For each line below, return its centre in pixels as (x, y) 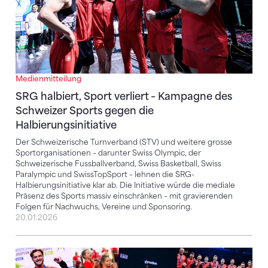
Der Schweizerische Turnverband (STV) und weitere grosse (124, 142)
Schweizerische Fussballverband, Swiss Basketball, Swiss (118, 164)
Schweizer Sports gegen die (85, 111)
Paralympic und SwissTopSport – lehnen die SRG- (105, 175)
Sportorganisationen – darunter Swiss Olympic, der (108, 153)
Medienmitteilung (48, 79)
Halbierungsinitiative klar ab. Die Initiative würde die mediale (125, 185)
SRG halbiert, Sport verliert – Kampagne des (124, 97)
